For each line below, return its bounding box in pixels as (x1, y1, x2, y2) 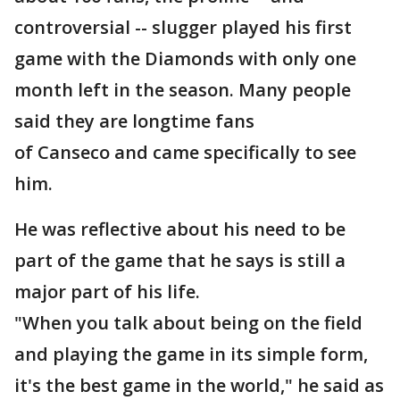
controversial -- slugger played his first (14, 15, 352, 39)
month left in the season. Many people (14, 78, 351, 102)
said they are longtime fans (14, 109, 254, 133)
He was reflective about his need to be (14, 217, 346, 241)
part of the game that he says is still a (14, 248, 346, 272)
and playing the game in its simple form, (14, 342, 368, 366)
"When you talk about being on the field (14, 311, 362, 335)
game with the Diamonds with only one (14, 46, 356, 71)
